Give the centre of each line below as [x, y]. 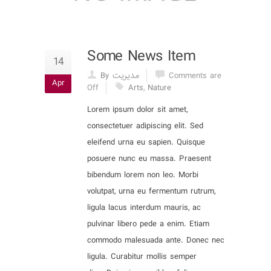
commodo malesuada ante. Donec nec [156, 240]
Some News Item [141, 57]
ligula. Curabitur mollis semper [142, 257]
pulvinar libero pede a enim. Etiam [148, 224]
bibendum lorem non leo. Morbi [143, 175]
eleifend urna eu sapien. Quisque [146, 142]
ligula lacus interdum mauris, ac [144, 208]
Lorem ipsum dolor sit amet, [137, 110]
